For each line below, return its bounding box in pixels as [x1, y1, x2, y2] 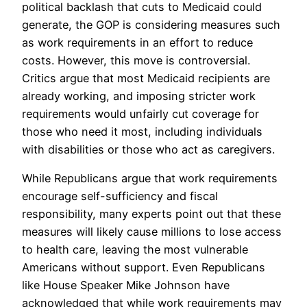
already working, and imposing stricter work [22, 88, 256, 103]
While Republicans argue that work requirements [22, 171, 278, 186]
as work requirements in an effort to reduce [22, 35, 253, 49]
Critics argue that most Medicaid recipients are [22, 71, 270, 85]
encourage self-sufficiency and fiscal [22, 189, 218, 204]
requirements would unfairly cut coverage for [22, 106, 259, 121]
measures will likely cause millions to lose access [22, 225, 282, 239]
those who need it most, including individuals [22, 124, 262, 138]
